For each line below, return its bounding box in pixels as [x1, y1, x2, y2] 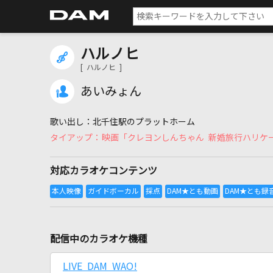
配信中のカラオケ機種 [50, 234, 147, 244]
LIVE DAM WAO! [63, 261, 137, 271]
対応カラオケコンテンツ [50, 166, 157, 175]
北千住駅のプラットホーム [93, 118, 195, 126]
